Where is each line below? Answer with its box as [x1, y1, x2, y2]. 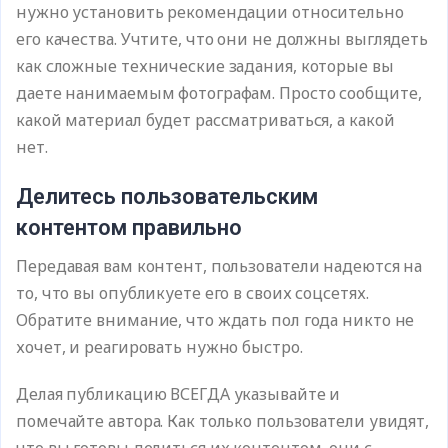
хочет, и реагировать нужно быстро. [16, 336, 303, 358]
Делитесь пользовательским [16, 184, 318, 209]
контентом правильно [16, 215, 242, 240]
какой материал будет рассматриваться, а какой [16, 109, 395, 131]
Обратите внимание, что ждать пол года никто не [16, 309, 415, 331]
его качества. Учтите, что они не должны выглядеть [16, 28, 429, 50]
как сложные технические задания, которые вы [16, 55, 394, 77]
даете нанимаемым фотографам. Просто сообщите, [16, 82, 422, 104]
